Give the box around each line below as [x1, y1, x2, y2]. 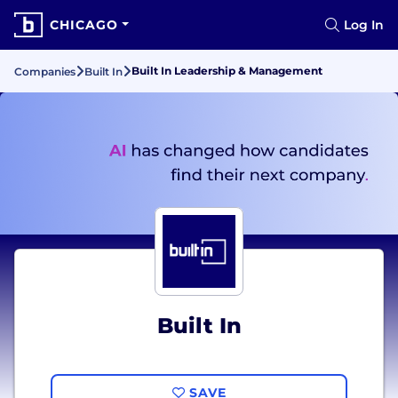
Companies [14, 65, 76, 78]
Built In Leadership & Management [131, 64, 322, 77]
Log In [344, 17, 384, 33]
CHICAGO [50, 17, 118, 33]
